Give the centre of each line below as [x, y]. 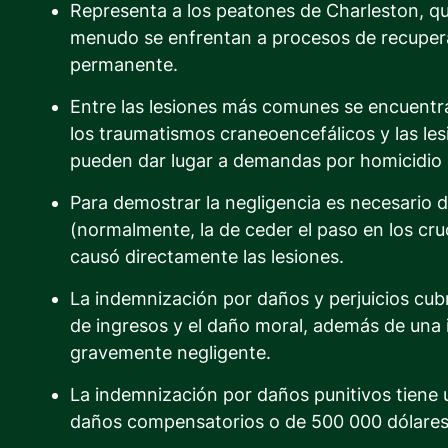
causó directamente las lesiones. [207, 256]
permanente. [124, 64]
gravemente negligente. [170, 352]
